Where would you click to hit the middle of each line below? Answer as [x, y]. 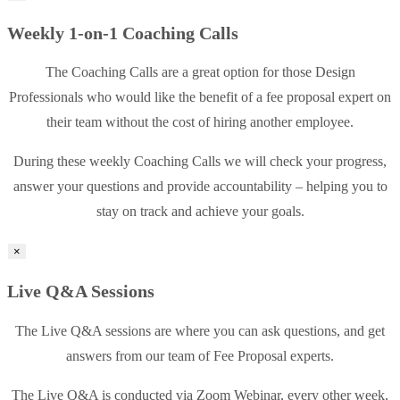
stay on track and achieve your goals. [200, 212]
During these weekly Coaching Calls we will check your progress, [200, 162]
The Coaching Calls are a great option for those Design [200, 72]
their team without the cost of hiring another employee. [200, 122]
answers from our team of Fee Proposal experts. [200, 355]
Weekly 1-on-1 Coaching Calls [123, 33]
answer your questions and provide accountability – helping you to [200, 187]
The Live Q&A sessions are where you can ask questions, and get [200, 330]
